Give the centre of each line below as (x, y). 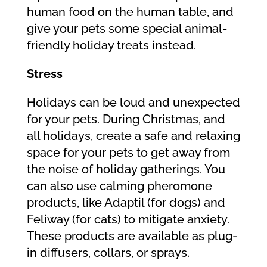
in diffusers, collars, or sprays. (108, 253)
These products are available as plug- (132, 236)
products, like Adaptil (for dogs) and (126, 203)
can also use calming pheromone (119, 186)
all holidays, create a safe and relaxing (133, 136)
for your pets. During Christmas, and (126, 119)
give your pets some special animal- (127, 29)
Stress (44, 74)
